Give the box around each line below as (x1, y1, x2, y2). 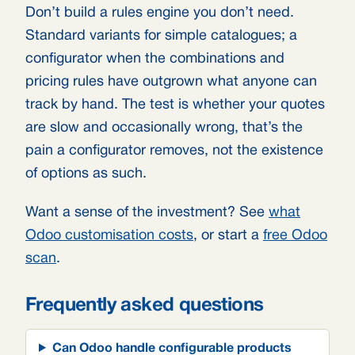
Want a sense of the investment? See (25, 206, 269, 219)
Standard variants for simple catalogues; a (25, 29, 297, 43)
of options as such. (25, 167, 147, 181)
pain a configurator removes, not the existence (25, 144, 323, 158)
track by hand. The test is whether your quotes (25, 98, 325, 112)
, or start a (193, 229, 263, 242)
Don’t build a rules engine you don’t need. (25, 6, 294, 20)
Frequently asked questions (25, 297, 264, 315)
